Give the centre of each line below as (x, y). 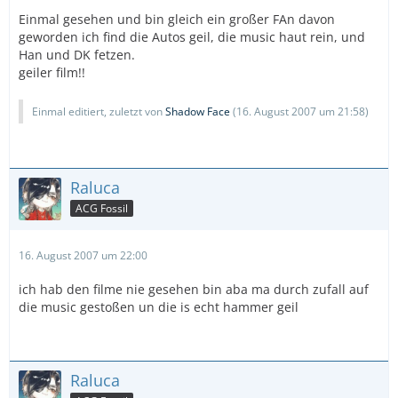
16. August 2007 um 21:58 (301, 111)
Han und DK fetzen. (77, 55)
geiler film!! (52, 72)
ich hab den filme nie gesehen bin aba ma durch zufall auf (194, 289)
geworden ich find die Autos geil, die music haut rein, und (192, 37)
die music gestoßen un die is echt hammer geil (159, 307)
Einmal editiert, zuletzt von (99, 111)
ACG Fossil (102, 208)
